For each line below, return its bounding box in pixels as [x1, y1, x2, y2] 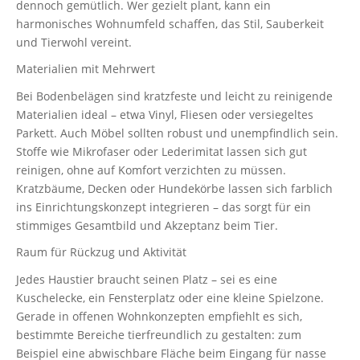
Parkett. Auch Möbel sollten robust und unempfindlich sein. [16, 125, 338, 141]
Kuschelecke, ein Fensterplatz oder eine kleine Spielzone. [16, 289, 324, 305]
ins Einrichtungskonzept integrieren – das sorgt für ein [16, 198, 311, 215]
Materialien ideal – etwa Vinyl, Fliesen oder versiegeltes [16, 106, 313, 122]
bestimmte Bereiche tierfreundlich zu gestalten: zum [16, 326, 301, 342]
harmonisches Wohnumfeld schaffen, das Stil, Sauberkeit [16, 15, 324, 31]
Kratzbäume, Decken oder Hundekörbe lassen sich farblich [16, 180, 333, 196]
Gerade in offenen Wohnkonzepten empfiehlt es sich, [16, 308, 302, 324]
